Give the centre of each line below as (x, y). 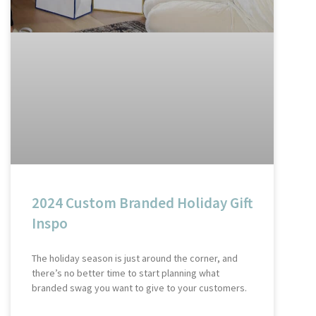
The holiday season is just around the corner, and (135, 258)
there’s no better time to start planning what (126, 273)
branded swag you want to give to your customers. (139, 287)
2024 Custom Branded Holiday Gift (142, 202)
